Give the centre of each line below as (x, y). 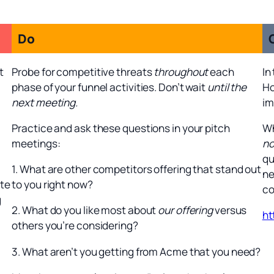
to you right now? (52, 185)
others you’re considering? (75, 226)
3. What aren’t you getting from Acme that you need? (136, 251)
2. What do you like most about (85, 210)
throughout (181, 72)
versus (230, 210)
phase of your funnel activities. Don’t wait (109, 87)
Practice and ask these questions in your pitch (121, 128)
